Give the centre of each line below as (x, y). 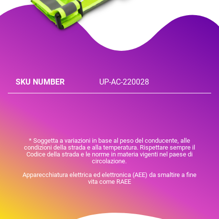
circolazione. (109, 161)
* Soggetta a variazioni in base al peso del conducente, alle (109, 140)
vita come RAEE (109, 181)
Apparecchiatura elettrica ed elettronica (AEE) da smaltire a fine (109, 175)
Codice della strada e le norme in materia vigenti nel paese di (109, 154)
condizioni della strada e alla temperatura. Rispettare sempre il (109, 147)
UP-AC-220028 (124, 82)
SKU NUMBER (40, 82)
